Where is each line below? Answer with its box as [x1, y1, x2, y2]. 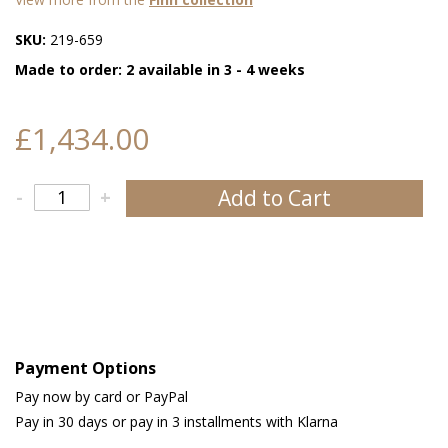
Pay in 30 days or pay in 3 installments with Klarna [15, 411, 338, 431]
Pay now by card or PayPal [15, 386, 188, 406]
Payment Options [15, 356, 156, 379]
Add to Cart [218, 183, 332, 212]
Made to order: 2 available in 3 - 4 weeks [15, 59, 305, 79]
